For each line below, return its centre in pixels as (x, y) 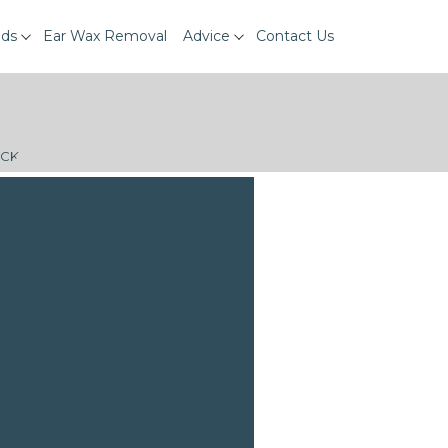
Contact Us (295, 36)
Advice (206, 36)
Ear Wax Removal (105, 36)
